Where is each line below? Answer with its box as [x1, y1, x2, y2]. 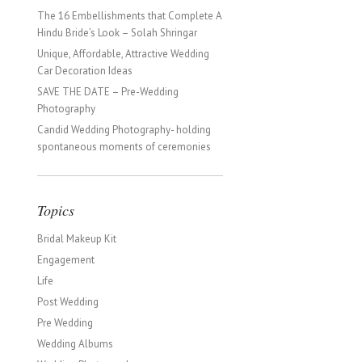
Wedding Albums [37, 337, 113, 351]
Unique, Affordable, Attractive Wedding [37, 47, 209, 61]
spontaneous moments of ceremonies [37, 140, 211, 154]
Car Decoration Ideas [37, 64, 133, 78]
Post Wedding [37, 295, 99, 309]
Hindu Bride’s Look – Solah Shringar [37, 26, 197, 40]
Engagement [37, 253, 95, 267]
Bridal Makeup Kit [37, 232, 116, 246]
